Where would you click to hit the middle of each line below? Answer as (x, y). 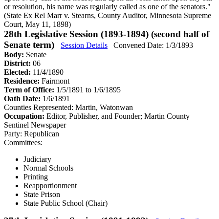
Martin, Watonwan (104, 107)
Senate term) (30, 44)
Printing (36, 176)
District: (18, 63)
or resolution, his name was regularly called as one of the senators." (107, 6)
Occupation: (25, 116)
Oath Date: (23, 98)
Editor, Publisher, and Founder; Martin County (118, 116)
